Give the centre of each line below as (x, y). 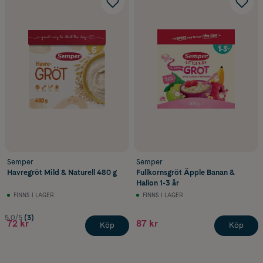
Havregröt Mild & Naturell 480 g (62, 172)
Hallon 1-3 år (158, 183)
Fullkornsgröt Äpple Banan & (186, 172)
